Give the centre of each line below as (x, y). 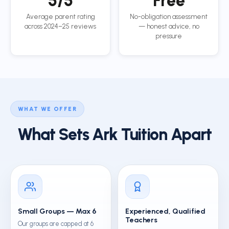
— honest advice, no (169, 26)
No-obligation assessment (169, 17)
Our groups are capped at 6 (56, 224)
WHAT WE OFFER (47, 109)
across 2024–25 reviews (60, 26)
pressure (169, 36)
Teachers (141, 220)
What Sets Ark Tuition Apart (114, 134)
